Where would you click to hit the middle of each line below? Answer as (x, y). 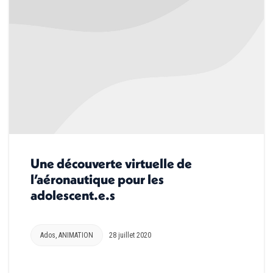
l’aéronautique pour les (97, 179)
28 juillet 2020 (130, 235)
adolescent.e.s (73, 195)
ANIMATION (76, 235)
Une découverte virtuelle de (111, 163)
